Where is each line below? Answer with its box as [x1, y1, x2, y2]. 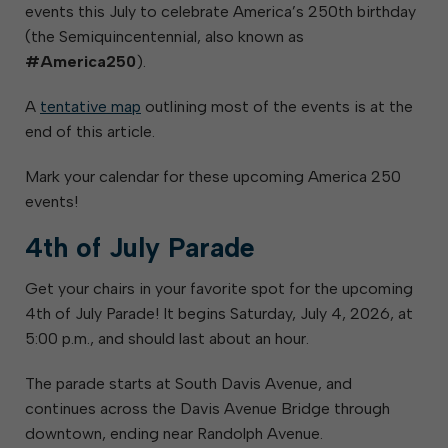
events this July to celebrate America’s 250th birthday [25, 2, 416, 21]
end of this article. [25, 122, 155, 141]
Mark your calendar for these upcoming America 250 [25, 167, 401, 186]
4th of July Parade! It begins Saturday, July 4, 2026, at [25, 304, 413, 323]
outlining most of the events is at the [141, 97, 413, 116]
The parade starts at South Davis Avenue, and [25, 374, 352, 393]
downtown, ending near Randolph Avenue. [25, 424, 323, 443]
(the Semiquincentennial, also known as [25, 27, 304, 46]
